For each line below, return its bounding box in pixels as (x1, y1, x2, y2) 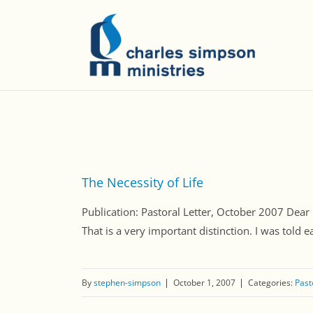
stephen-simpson (94, 277, 161, 289)
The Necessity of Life (82, 174, 203, 191)
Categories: (248, 277, 295, 289)
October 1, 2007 (173, 277, 235, 289)
